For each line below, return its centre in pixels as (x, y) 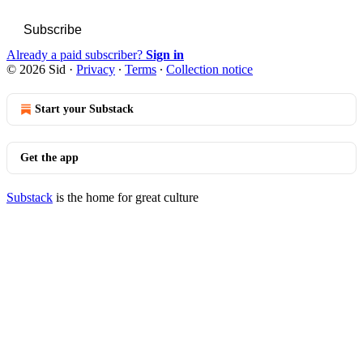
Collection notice (209, 69)
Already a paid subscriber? (76, 54)
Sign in (165, 54)
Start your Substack (84, 109)
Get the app (49, 157)
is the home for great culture (126, 197)
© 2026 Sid (36, 69)
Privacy (96, 69)
